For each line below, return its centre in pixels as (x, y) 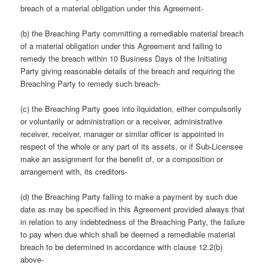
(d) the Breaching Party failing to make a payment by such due (129, 197)
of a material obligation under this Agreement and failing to (121, 45)
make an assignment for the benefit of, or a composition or (122, 159)
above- (32, 260)
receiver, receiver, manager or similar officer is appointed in (122, 133)
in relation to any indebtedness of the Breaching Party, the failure (133, 222)
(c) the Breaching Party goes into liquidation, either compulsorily (131, 108)
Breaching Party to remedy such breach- (91, 83)
